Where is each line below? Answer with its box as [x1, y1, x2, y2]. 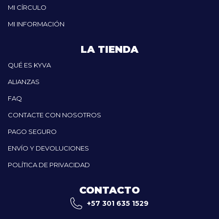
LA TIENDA [81, 43, 138, 55]
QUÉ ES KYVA [8, 61, 51, 69]
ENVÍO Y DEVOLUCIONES [8, 144, 89, 152]
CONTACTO [79, 184, 140, 196]
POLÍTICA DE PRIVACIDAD [8, 160, 90, 169]
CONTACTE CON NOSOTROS [8, 110, 101, 119]
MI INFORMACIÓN [8, 20, 65, 28]
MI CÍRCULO [8, 3, 46, 11]
